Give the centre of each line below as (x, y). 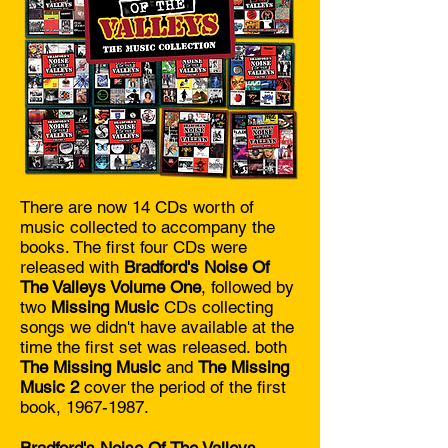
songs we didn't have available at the (157, 327)
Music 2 (49, 387)
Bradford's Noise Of (197, 267)
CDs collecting (216, 307)
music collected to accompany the (147, 227)
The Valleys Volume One (110, 287)
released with (72, 267)
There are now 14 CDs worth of (137, 207)
